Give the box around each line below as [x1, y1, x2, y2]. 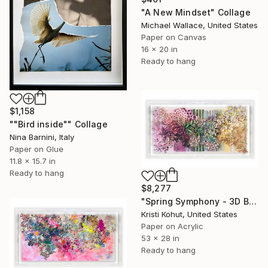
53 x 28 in [141, 233, 179, 243]
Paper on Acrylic [141, 221, 203, 232]
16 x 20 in [141, 44, 178, 54]
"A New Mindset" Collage [141, 7, 251, 18]
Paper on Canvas [141, 32, 206, 42]
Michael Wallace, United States [141, 20, 258, 31]
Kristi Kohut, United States [141, 209, 237, 220]
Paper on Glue [10, 144, 63, 154]
